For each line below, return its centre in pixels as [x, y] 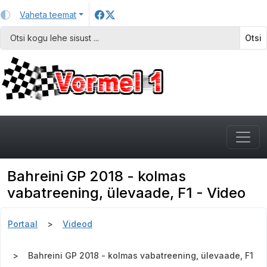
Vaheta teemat [48, 15]
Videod [77, 224]
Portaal [23, 224]
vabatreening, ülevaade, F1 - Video [126, 193]
